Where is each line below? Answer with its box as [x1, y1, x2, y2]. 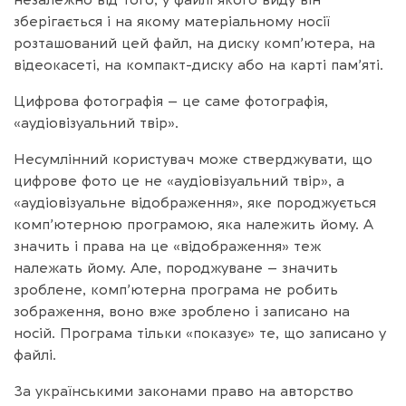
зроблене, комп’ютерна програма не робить [14, 281, 338, 298]
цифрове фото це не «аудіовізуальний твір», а [14, 172, 344, 189]
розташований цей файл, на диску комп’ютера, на [14, 34, 375, 52]
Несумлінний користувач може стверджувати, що [14, 150, 372, 168]
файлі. [14, 346, 56, 363]
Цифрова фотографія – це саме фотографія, [14, 92, 328, 110]
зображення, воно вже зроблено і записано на [14, 303, 350, 320]
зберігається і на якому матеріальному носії [14, 13, 330, 30]
